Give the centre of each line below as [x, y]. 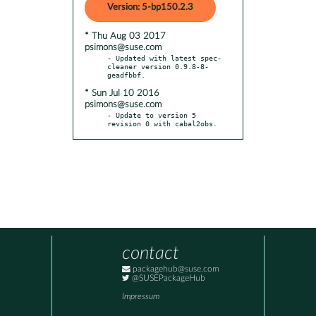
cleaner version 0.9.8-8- [158, 66]
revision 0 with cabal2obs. [162, 123]
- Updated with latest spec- [164, 57]
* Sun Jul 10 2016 [122, 93]
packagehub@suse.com [175, 269]
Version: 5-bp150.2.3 [150, 7]
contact [151, 254]
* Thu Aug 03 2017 [125, 36]
